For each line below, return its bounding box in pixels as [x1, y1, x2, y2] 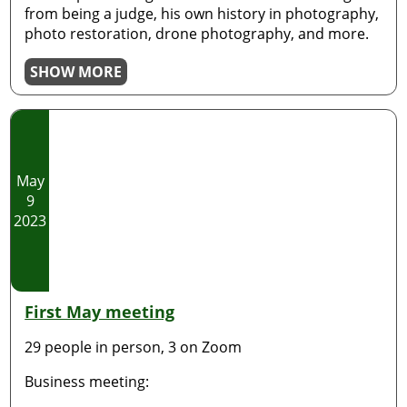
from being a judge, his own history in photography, [25, 4, 380, 24]
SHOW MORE [30, 62, 123, 82]
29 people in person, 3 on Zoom [25, 337, 243, 357]
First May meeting [25, 301, 175, 323]
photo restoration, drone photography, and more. [25, 24, 370, 44]
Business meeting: [25, 372, 150, 392]
